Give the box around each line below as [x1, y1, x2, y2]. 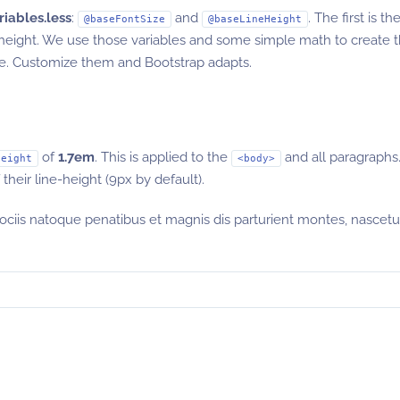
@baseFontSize [84, 13, 165, 25]
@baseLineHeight [208, 13, 302, 25]
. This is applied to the [95, 149, 231, 165]
